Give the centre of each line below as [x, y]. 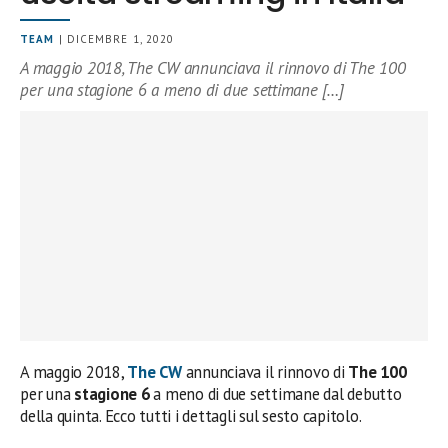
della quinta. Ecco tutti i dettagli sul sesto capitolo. [191, 415]
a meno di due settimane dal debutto [275, 393]
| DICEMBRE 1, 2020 [114, 39]
